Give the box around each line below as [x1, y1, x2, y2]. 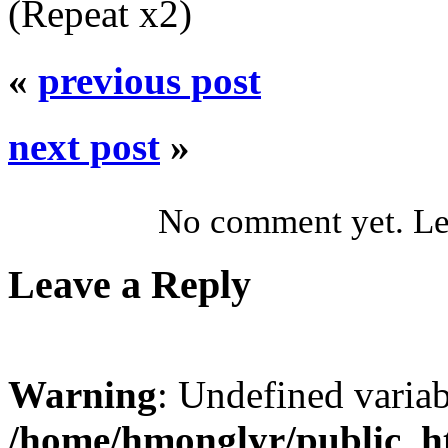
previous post [38, 58, 261, 102]
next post [8, 125, 160, 168]
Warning [8, 372, 157, 416]
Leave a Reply [8, 261, 251, 307]
